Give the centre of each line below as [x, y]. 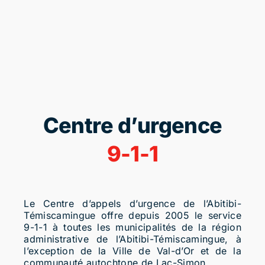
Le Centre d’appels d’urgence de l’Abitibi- [133, 203]
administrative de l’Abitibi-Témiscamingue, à [133, 239]
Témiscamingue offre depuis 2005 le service [133, 215]
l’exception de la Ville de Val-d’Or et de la [133, 251]
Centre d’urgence [132, 126]
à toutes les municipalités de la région [145, 227]
